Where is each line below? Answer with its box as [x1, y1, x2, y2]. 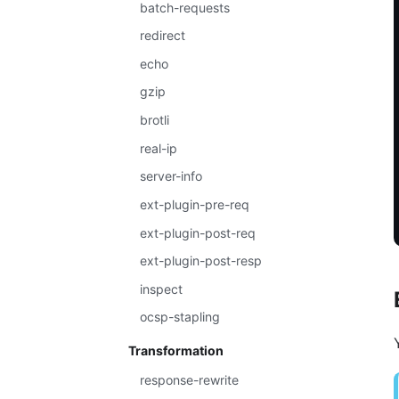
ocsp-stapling [140, 309, 221, 325]
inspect [140, 281, 183, 297]
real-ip [140, 140, 178, 156]
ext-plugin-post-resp [140, 253, 263, 269]
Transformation [127, 343, 224, 359]
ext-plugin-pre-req [140, 196, 250, 212]
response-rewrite [140, 372, 240, 388]
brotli [140, 112, 170, 128]
